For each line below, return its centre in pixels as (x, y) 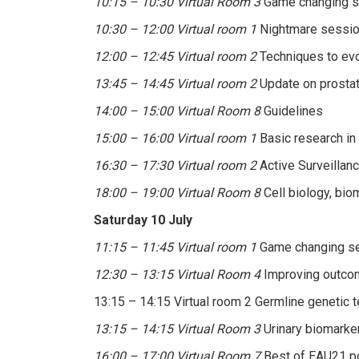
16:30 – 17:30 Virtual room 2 (175, 165)
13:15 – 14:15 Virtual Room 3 (177, 329)
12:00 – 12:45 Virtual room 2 (175, 56)
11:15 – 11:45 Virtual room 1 (175, 247)
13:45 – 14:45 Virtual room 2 (175, 83)
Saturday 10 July (143, 220)
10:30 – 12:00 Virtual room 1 (175, 29)
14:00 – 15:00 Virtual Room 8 (177, 111)
